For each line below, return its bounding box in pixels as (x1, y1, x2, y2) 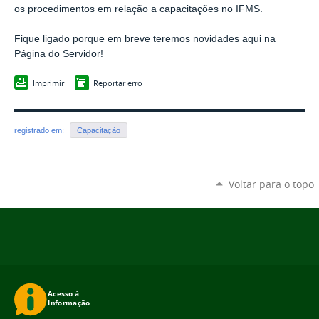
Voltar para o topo (228, 177, 314, 191)
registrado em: (14, 125, 66, 135)
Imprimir (33, 78, 64, 89)
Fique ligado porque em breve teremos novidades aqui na (14, 33, 276, 44)
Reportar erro (93, 78, 142, 89)
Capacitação (77, 125, 120, 135)
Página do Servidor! (14, 48, 103, 59)
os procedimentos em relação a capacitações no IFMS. (14, 4, 263, 14)
